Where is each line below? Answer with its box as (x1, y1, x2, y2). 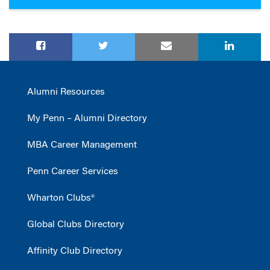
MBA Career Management (27, 140, 137, 150)
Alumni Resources (27, 87, 105, 97)
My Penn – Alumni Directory (27, 113, 147, 124)
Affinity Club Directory (27, 246, 122, 256)
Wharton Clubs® (27, 193, 95, 203)
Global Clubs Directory (27, 219, 124, 230)
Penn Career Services (27, 166, 118, 177)
